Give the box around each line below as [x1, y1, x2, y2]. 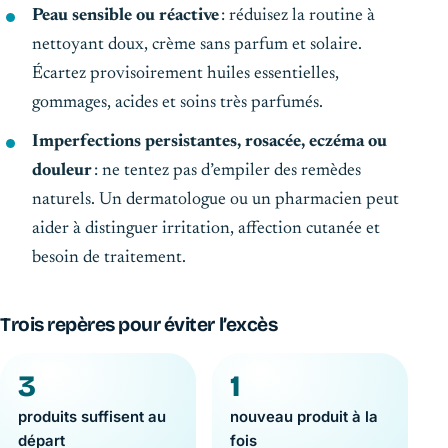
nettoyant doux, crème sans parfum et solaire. [32, 35, 362, 54]
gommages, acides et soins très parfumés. [32, 93, 323, 112]
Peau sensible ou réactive [32, 6, 219, 25]
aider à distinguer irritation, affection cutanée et [32, 220, 380, 239]
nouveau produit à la [229, 408, 378, 427]
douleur [32, 162, 92, 181]
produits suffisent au [17, 408, 166, 427]
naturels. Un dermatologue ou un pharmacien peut [32, 191, 399, 210]
